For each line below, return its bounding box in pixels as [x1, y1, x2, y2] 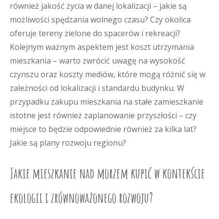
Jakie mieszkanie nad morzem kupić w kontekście [10, 165, 205, 182]
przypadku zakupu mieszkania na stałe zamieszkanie [10, 96, 203, 107]
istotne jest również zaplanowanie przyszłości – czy [10, 110, 197, 121]
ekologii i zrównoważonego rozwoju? [10, 189, 153, 206]
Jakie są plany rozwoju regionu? [10, 137, 126, 148]
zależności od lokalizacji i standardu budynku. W [10, 83, 184, 93]
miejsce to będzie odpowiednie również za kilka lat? [10, 124, 197, 134]
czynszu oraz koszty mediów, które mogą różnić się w [10, 69, 205, 80]
